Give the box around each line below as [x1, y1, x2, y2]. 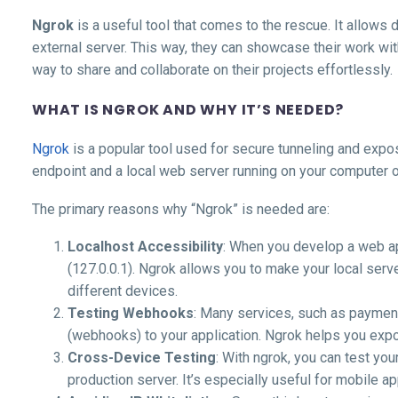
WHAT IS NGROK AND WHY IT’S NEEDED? [32, 99, 345, 120]
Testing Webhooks [68, 305, 194, 322]
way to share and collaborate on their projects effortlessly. [32, 60, 393, 78]
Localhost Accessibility [68, 238, 223, 256]
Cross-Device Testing [68, 349, 216, 367]
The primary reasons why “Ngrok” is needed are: [32, 200, 330, 218]
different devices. [68, 283, 178, 300]
